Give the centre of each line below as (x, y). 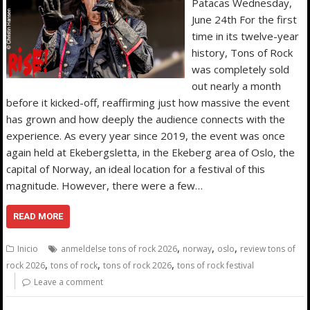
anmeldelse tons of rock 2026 (119, 248)
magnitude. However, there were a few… (105, 185)
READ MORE (38, 216)
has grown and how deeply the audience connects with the (146, 119)
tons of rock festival (216, 265)
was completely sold (240, 69)
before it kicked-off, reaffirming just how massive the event (148, 102)
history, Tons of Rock (242, 52)
